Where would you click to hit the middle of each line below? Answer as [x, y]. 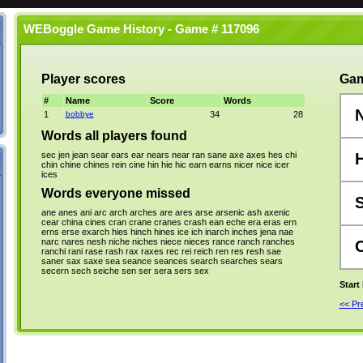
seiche [106, 271]
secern [55, 271]
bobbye [79, 114]
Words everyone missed [115, 193]
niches [145, 241]
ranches [278, 241]
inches [244, 232]
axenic [277, 212]
